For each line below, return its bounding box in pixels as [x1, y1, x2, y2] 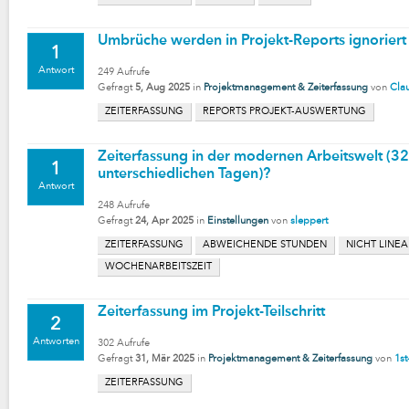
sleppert [290, 216, 328, 226]
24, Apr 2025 [135, 216, 194, 226]
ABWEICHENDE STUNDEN [203, 240, 327, 250]
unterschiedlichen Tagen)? [98, 167, 270, 182]
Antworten [32, 337, 79, 347]
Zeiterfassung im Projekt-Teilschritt [98, 305, 325, 320]
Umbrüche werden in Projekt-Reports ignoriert [98, 34, 406, 48]
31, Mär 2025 [135, 354, 194, 364]
